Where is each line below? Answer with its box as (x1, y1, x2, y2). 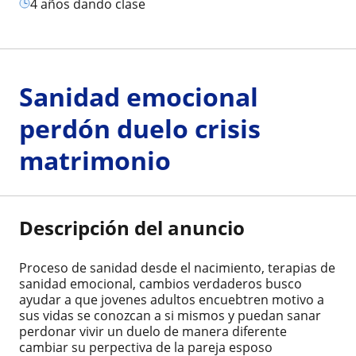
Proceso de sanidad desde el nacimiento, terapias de (19, 259, 335, 277)
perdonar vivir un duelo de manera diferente (19, 323, 287, 340)
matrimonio (19, 143, 171, 177)
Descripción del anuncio (19, 215, 245, 241)
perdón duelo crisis (19, 111, 261, 145)
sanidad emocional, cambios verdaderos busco (19, 275, 302, 292)
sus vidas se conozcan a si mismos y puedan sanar (19, 307, 321, 324)
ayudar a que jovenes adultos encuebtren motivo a (19, 291, 324, 308)
